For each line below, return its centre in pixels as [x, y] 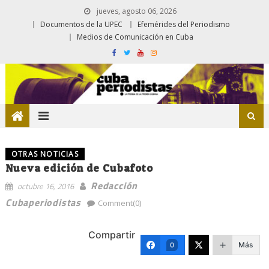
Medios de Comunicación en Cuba [135, 37]
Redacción [114, 185]
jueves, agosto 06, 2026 [135, 11]
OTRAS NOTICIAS [45, 154]
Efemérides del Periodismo [184, 24]
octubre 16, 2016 [45, 186]
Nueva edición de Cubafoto [79, 168]
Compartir [112, 234]
